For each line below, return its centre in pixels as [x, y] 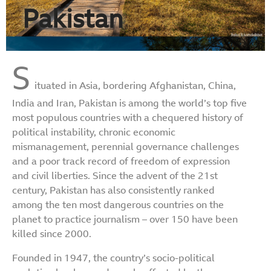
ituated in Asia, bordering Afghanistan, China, [135, 86]
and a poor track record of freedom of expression [121, 162]
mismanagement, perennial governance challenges [126, 147]
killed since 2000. [52, 234]
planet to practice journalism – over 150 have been [125, 220]
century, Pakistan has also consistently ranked [113, 191]
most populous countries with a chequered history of [128, 118]
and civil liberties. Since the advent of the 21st [115, 176]
